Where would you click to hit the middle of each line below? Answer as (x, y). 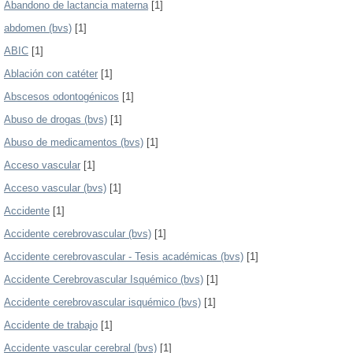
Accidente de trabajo (51, 325)
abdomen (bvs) (38, 28)
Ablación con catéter (51, 74)
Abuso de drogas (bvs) (56, 119)
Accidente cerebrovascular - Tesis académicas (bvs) (124, 256)
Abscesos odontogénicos (61, 97)
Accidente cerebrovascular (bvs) (78, 234)
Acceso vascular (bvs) (55, 188)
